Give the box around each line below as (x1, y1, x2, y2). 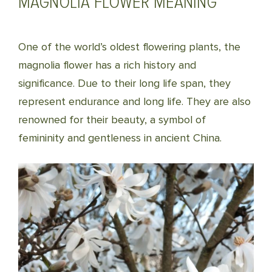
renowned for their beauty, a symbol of (18, 113, 206, 126)
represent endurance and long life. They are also (18, 95, 251, 108)
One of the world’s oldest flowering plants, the (18, 40, 240, 53)
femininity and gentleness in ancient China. (18, 131, 222, 144)
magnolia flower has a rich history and (18, 58, 196, 72)
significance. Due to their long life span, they (18, 76, 231, 90)
